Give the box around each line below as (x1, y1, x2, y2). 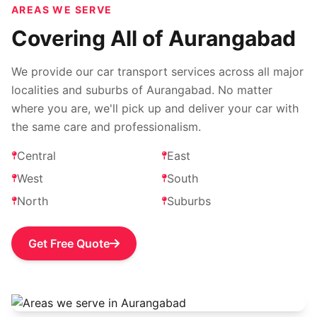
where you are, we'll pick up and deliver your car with (11, 101, 299, 115)
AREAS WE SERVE (11, 4, 113, 16)
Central (17, 149, 56, 163)
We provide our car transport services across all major (11, 64, 304, 79)
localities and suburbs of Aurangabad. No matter (11, 83, 272, 97)
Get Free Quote (28, 236, 110, 250)
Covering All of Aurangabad (11, 25, 296, 51)
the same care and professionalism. (11, 120, 201, 134)
